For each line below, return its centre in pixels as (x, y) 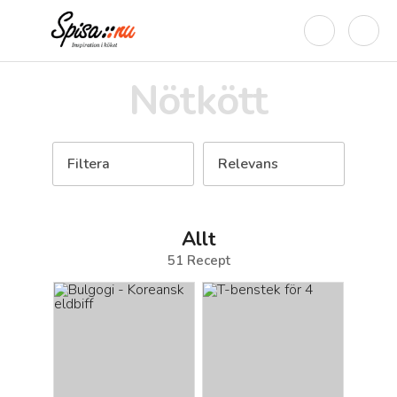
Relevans (248, 164)
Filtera (89, 164)
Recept (206, 261)
